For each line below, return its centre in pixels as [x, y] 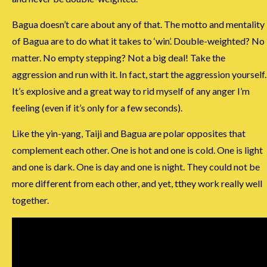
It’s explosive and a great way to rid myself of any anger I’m [131, 91]
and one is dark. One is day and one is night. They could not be [136, 166]
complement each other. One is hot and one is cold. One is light [137, 150]
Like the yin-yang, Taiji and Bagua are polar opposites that [129, 133]
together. [30, 200]
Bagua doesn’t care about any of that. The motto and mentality [138, 24]
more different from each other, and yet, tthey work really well [137, 183]
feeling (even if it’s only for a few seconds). [97, 107]
